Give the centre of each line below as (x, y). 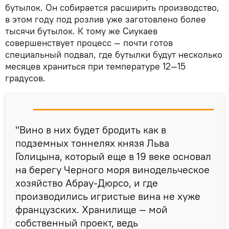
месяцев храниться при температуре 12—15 (95, 66)
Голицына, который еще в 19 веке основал (113, 156)
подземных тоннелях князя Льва (92, 143)
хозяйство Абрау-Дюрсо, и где (87, 183)
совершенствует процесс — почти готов (89, 43)
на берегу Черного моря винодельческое (112, 170)
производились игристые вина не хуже (108, 196)
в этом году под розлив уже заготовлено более (106, 19)
